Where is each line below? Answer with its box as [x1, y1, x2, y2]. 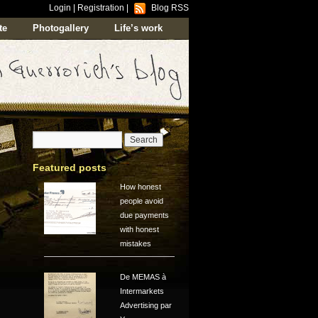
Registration [77, 3, 124, 13]
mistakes [120, 239, 152, 248]
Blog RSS [151, 3, 189, 13]
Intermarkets [120, 287, 165, 296]
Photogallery [33, 23, 89, 33]
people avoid [120, 197, 164, 206]
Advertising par [120, 301, 172, 310]
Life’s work [114, 23, 163, 33]
